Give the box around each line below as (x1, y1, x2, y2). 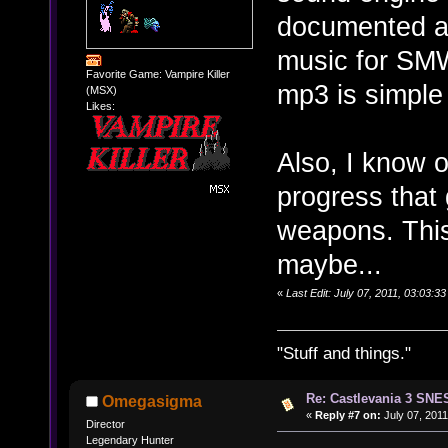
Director (85, 418, 125, 431)
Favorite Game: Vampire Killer (85, 68, 230, 81)
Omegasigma (102, 393, 203, 411)
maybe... (277, 248, 382, 280)
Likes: (85, 100, 115, 113)
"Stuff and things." (277, 343, 411, 363)
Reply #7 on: (314, 408, 381, 421)
